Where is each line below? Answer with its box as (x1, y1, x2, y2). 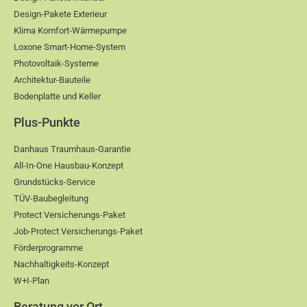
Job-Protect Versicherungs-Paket (14, 226, 143, 237)
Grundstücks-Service (14, 177, 95, 188)
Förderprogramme (14, 243, 83, 254)
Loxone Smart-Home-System (14, 42, 125, 53)
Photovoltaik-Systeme (14, 58, 99, 69)
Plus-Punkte (14, 115, 80, 130)
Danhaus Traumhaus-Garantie (14, 144, 131, 155)
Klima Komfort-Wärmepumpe (14, 25, 127, 36)
